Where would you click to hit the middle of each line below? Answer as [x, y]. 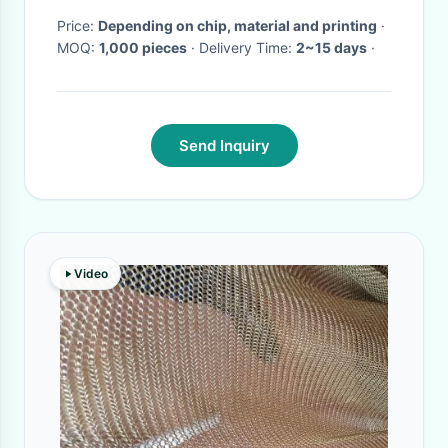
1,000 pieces [143, 47]
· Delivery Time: [247, 47]
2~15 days [331, 47]
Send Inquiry [224, 145]
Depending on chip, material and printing [237, 25]
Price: [77, 25]
